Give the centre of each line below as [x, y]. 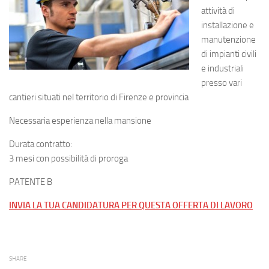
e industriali [222, 68]
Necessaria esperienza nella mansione [80, 121]
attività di [218, 11]
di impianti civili [229, 54]
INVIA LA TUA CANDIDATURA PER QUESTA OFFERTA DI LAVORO [131, 205]
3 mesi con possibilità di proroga [68, 159]
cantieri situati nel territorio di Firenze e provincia [99, 97]
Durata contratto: [41, 144]
